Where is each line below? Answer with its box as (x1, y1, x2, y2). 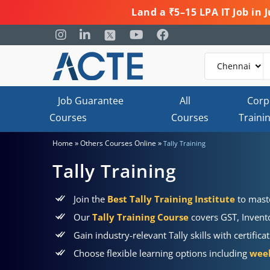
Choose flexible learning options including (74, 247, 250, 259)
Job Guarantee (58, 94, 124, 107)
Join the (74, 193, 107, 205)
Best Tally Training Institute (107, 193, 235, 205)
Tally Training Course (92, 211, 189, 223)
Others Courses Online (80, 138, 156, 148)
